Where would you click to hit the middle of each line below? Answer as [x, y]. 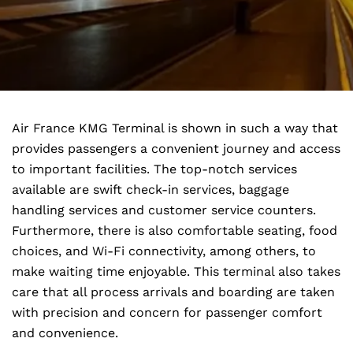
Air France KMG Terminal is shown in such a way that [175, 128]
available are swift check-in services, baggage [150, 190]
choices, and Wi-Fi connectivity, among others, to [164, 251]
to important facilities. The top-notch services [154, 169]
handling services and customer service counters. [164, 210]
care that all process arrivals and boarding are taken [173, 292]
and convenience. [65, 333]
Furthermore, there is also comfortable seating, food [175, 230]
